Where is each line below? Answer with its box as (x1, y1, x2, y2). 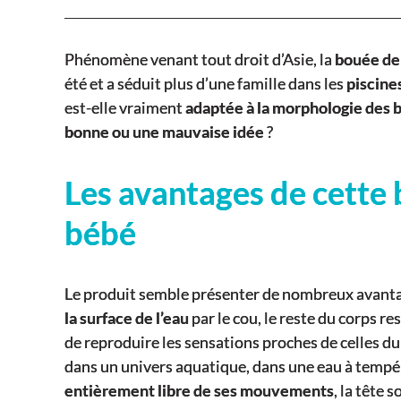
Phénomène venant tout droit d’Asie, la (64, 49, 335, 70)
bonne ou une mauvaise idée (64, 122, 264, 142)
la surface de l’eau (64, 308, 189, 328)
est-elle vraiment (64, 98, 185, 118)
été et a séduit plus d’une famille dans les (64, 73, 346, 94)
